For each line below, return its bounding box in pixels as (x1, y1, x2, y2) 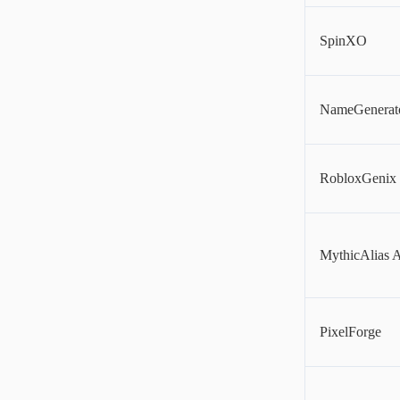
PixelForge (320, 324, 381, 340)
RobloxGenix (320, 171, 396, 187)
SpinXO (320, 33, 367, 49)
